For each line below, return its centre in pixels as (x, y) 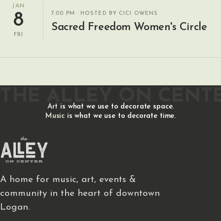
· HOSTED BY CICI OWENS (116, 13)
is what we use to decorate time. (120, 116)
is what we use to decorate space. (116, 107)
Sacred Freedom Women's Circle (129, 27)
